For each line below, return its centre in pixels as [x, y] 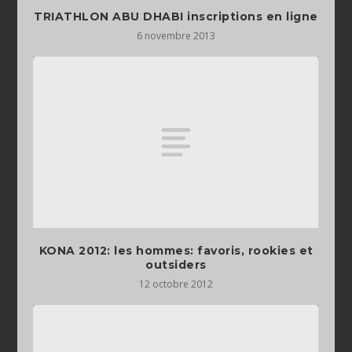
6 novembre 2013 [176, 36]
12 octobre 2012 [176, 284]
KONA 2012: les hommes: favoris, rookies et [176, 250]
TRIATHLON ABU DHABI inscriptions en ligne [176, 17]
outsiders [176, 264]
